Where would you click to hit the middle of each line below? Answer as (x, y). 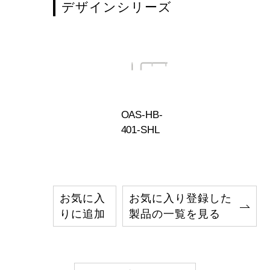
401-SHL (140, 130)
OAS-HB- (142, 115)
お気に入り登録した (181, 199)
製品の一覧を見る (175, 214)
